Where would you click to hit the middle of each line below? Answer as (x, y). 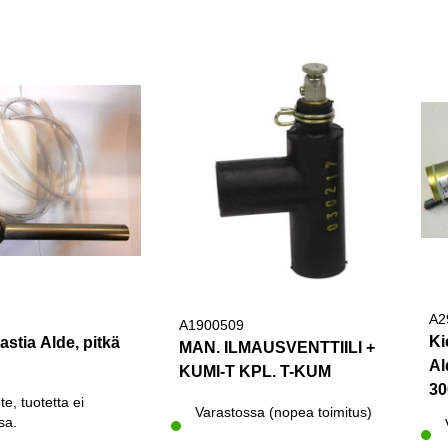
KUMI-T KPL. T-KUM (254, 371)
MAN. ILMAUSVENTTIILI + (276, 347)
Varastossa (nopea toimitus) (283, 412)
